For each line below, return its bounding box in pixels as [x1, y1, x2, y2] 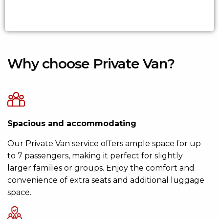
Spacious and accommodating [7, 119, 136, 129]
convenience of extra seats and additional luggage [7, 175, 204, 185]
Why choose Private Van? [7, 55, 175, 72]
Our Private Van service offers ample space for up [7, 139, 201, 149]
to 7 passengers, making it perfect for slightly [7, 151, 183, 161]
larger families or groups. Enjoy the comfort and [7, 163, 195, 173]
